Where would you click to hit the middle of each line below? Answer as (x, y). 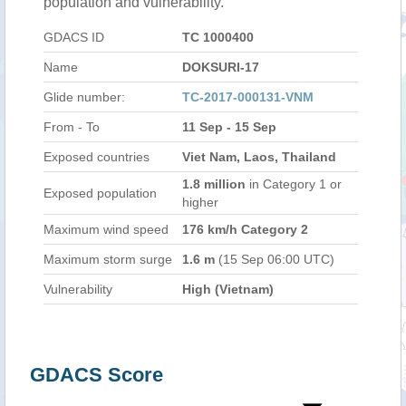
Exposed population (100, 193)
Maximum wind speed (106, 229)
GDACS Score (97, 375)
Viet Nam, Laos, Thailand (259, 157)
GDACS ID (74, 37)
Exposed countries (97, 157)
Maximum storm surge (108, 259)
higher (200, 202)
